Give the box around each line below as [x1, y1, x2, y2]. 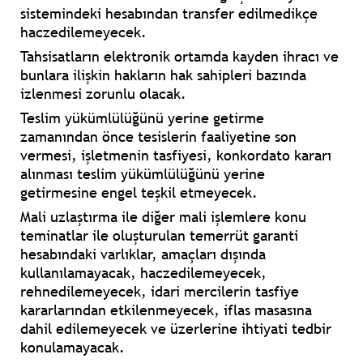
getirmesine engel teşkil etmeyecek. [20, 183, 258, 203]
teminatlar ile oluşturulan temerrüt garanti [20, 226, 298, 246]
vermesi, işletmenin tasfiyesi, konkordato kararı [20, 146, 331, 165]
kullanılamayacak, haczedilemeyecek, [20, 263, 267, 283]
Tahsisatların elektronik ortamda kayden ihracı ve [20, 47, 339, 66]
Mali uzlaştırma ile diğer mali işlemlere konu [20, 207, 306, 227]
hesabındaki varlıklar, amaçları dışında [20, 245, 266, 264]
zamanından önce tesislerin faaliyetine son [20, 127, 297, 147]
